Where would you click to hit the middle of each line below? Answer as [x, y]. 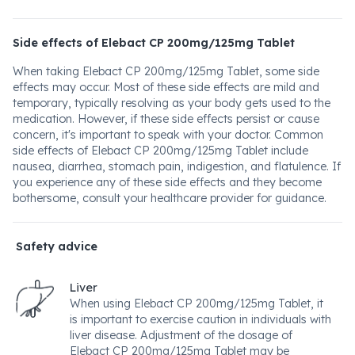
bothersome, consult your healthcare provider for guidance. [170, 198]
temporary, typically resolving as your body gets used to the [172, 103]
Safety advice [57, 246]
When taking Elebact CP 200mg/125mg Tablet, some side [166, 71]
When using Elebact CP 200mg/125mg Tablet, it [197, 303]
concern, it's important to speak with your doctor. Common [168, 135]
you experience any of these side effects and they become [167, 182]
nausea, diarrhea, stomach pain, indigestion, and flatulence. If [177, 166]
